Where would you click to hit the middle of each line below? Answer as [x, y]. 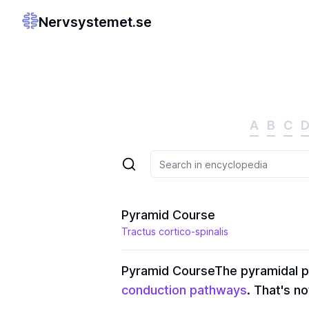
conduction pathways [184, 290]
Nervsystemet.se [95, 22]
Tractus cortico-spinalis [175, 231]
